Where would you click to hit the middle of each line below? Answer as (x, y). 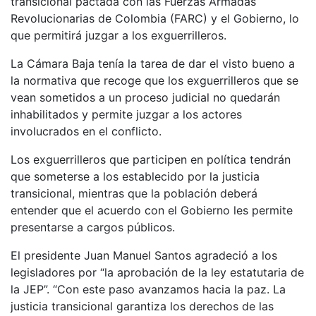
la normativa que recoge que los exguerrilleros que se (154, 80)
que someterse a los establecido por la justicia (135, 176)
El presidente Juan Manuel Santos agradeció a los (144, 255)
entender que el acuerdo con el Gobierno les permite (152, 210)
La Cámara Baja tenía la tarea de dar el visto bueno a (153, 63)
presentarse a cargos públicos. (93, 227)
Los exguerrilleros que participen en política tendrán (151, 159)
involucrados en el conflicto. (86, 131)
